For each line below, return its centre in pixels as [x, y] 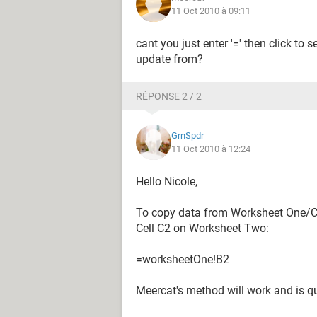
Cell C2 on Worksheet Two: [202, 228]
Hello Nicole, [167, 181]
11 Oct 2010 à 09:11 [211, 11]
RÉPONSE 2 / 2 [169, 96]
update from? [169, 59]
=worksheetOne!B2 [183, 259]
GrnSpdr [188, 136]
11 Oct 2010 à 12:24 [211, 149]
